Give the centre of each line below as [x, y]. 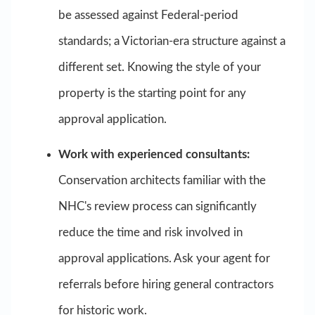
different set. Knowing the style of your [159, 67]
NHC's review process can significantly [157, 207]
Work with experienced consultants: [154, 155]
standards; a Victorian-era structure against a [172, 41]
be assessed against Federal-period [148, 15]
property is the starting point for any [152, 93]
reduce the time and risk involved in [150, 233]
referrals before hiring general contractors [166, 285]
